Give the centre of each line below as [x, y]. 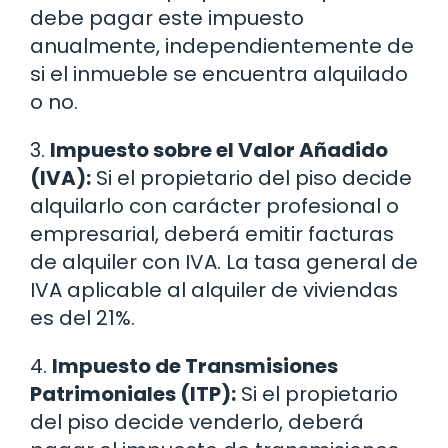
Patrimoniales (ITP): [133, 394]
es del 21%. [82, 318]
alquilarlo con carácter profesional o [214, 206]
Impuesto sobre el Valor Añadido [219, 150]
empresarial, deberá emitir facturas [212, 234]
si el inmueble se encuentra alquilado [219, 74]
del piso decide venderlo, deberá [197, 422]
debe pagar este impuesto [167, 18]
